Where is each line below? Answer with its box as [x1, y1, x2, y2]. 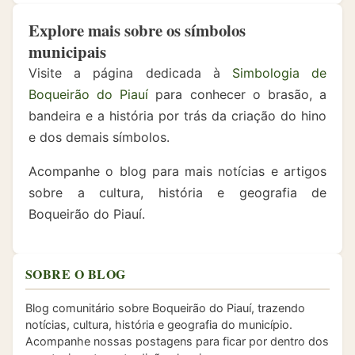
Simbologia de [231, 65, 327, 81]
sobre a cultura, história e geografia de [29, 185, 326, 200]
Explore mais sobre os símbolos [29, 18, 246, 42]
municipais [29, 40, 106, 63]
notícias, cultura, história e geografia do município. [25, 318, 292, 331]
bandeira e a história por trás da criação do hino [29, 108, 326, 124]
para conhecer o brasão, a [148, 86, 327, 102]
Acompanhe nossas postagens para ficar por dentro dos [25, 334, 329, 348]
